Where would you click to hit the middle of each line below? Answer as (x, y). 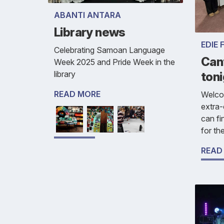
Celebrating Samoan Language (109, 50)
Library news (90, 32)
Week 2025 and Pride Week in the (114, 62)
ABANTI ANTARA (87, 15)
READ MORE (77, 94)
